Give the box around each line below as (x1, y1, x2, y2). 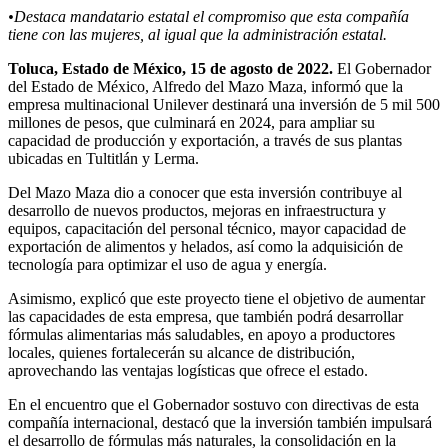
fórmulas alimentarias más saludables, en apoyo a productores (8, 325, 395, 343)
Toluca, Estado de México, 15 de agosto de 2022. (8, 59, 333, 77)
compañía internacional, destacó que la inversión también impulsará (8, 413, 432, 431)
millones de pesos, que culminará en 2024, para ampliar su (8, 113, 375, 131)
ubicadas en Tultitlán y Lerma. (8, 149, 199, 167)
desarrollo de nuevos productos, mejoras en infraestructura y (8, 201, 386, 219)
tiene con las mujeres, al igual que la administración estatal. (8, 25, 387, 43)
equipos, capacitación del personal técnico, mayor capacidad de (8, 219, 406, 237)
